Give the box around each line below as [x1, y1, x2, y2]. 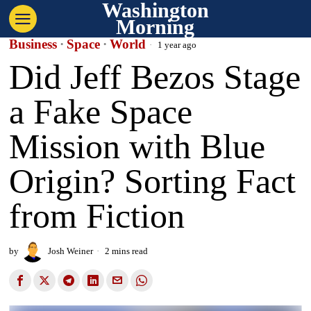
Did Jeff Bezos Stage [9, 58, 301, 96]
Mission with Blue [9, 127, 266, 166]
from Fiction [9, 196, 185, 235]
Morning [116, 15, 195, 38]
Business [9, 37, 58, 51]
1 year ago [155, 40, 197, 50]
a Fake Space [9, 92, 193, 131]
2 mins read [103, 246, 149, 256]
